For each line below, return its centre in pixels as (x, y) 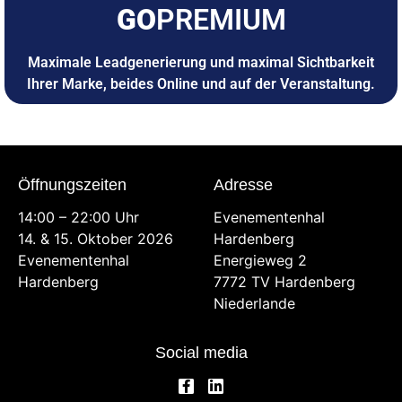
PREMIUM (221, 19)
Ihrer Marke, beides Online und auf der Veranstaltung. (201, 83)
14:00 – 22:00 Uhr (79, 217)
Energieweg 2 (261, 260)
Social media (201, 353)
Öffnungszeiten (72, 184)
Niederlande (255, 303)
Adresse (244, 184)
